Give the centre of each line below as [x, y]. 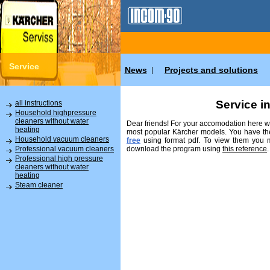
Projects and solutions [211, 70]
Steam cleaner [39, 185]
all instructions [39, 103]
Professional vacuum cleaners [64, 149]
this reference [245, 149]
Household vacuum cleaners [62, 139]
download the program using [174, 149]
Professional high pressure [59, 159]
